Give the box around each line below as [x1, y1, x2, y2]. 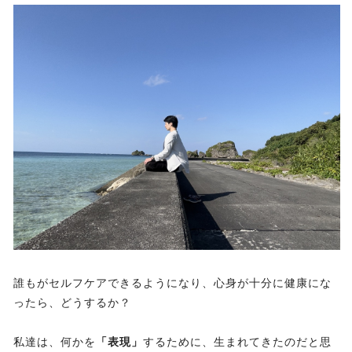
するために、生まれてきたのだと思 [143, 335, 332, 348]
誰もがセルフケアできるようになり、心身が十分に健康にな [13, 276, 332, 289]
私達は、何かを [13, 335, 96, 348]
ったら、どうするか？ [13, 295, 131, 309]
